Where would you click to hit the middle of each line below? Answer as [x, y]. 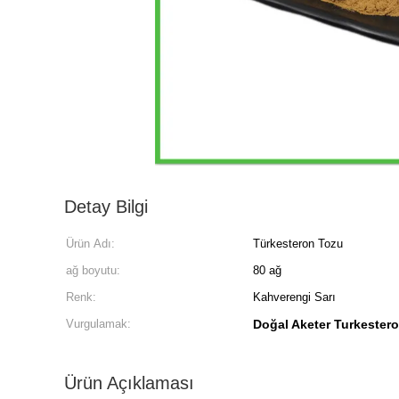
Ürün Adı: [90, 244]
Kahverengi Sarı [294, 297]
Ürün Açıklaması [129, 383]
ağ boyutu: [93, 270]
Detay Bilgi [106, 207]
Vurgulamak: [98, 324]
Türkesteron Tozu [298, 244]
